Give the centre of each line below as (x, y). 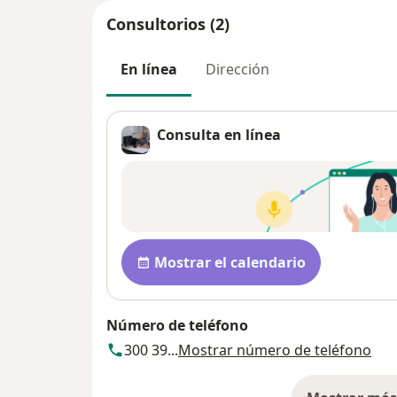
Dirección (237, 70)
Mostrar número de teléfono (275, 350)
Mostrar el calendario (230, 263)
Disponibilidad (176, 249)
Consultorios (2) (168, 24)
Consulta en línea (219, 135)
